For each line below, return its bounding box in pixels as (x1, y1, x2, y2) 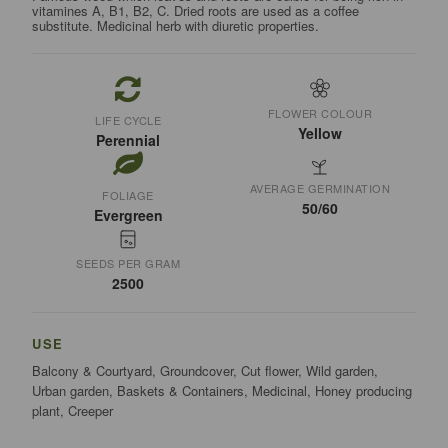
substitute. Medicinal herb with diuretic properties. (32, 16, 320, 36)
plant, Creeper (32, 401, 114, 421)
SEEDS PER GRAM (76, 255, 181, 272)
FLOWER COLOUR (267, 105, 373, 122)
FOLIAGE (102, 187, 154, 204)
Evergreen (93, 205, 163, 226)
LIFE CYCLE (95, 112, 162, 129)
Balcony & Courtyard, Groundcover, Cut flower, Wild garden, (32, 361, 379, 381)
